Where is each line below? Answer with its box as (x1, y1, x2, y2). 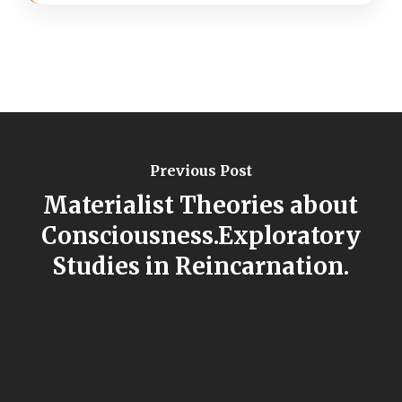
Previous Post (149, 162, 252, 180)
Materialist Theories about (43, 190, 359, 221)
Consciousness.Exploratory (40, 221, 361, 251)
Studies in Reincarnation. (52, 251, 350, 282)
